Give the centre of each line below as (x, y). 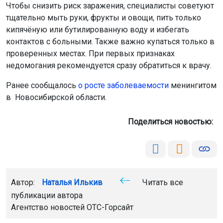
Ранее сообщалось (42, 85)
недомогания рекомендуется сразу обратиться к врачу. (109, 65)
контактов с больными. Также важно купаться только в (110, 41)
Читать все (162, 182)
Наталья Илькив (72, 182)
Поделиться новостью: (172, 121)
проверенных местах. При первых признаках (90, 53)
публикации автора (47, 195)
